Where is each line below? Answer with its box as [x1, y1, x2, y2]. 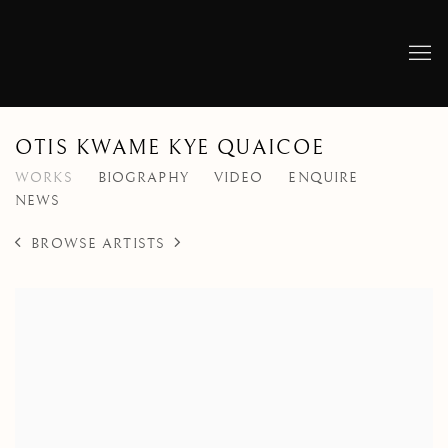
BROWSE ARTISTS [31, 235, 165, 252]
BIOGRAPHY [97, 170, 189, 187]
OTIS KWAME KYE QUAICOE [15, 136, 325, 161]
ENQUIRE [288, 170, 359, 187]
